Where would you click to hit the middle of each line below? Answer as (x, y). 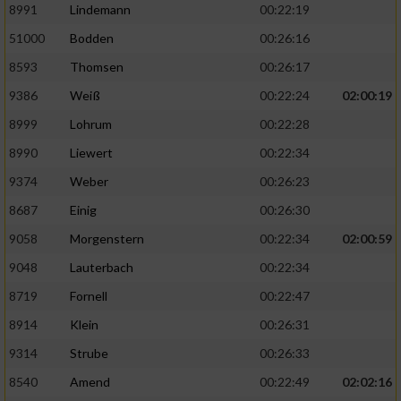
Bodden (92, 38)
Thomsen (97, 67)
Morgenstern (107, 239)
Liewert (91, 153)
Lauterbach (102, 268)
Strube (89, 354)
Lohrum (91, 124)
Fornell (89, 296)
